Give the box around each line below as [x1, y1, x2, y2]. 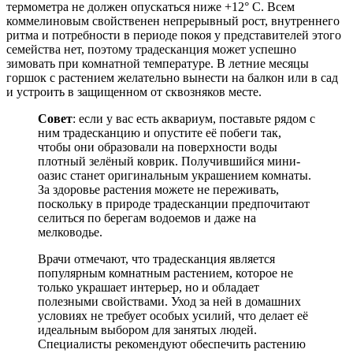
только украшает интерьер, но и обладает [38, 280, 259, 294]
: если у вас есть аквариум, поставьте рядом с [72, 111, 315, 125]
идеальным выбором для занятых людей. [38, 322, 257, 336]
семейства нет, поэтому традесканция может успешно [6, 42, 296, 56]
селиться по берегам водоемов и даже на [38, 210, 256, 225]
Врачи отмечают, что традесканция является [38, 251, 275, 266]
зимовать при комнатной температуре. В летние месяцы [6, 56, 309, 70]
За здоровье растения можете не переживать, [38, 182, 279, 196]
